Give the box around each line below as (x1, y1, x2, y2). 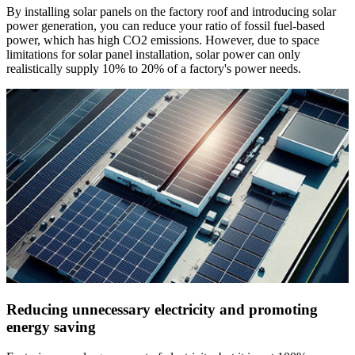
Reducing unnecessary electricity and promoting (6, 300, 318, 318)
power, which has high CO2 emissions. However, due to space (6, 32, 319, 47)
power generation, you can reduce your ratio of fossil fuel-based (6, 18, 325, 32)
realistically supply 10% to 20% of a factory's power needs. (6, 61, 301, 75)
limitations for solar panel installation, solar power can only (6, 47, 300, 61)
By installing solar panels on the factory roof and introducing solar (6, 4, 336, 18)
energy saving (6, 318, 96, 335)
